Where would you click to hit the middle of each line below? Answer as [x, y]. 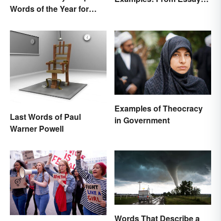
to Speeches [138, 10]
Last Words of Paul [45, 116]
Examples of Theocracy [159, 109]
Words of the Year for [49, 8]
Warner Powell [37, 128]
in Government [142, 120]
